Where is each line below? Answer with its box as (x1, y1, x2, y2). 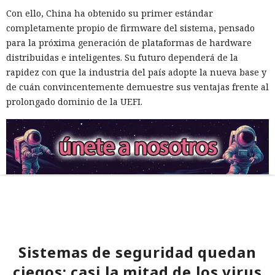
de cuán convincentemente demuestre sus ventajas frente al (6, 81, 269, 93)
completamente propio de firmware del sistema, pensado (6, 22, 255, 34)
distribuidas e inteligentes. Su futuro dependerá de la (6, 52, 238, 64)
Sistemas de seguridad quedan (18, 242, 257, 263)
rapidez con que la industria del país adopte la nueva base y (6, 66, 266, 79)
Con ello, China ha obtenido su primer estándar (6, 7, 213, 20)
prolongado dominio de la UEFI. (6, 96, 142, 108)
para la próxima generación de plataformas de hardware (6, 37, 252, 49)
